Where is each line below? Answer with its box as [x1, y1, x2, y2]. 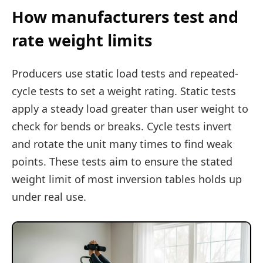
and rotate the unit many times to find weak [12, 136, 232, 151]
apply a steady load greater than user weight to [12, 101, 248, 116]
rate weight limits [12, 29, 152, 52]
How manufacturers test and [12, 6, 238, 28]
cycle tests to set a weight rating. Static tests [12, 83, 236, 98]
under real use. [12, 189, 86, 204]
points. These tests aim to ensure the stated [12, 154, 232, 168]
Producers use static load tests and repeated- [12, 66, 238, 80]
